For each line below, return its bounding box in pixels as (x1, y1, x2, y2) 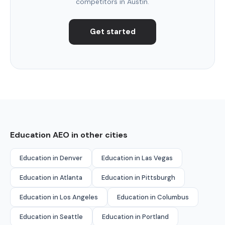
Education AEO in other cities (10, 129, 128, 140)
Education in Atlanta (20, 173, 82, 182)
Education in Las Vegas (101, 153, 173, 162)
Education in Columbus (117, 192, 189, 201)
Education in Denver (20, 153, 82, 162)
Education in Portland (102, 212, 169, 221)
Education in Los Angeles (20, 192, 98, 201)
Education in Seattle (20, 212, 83, 221)
